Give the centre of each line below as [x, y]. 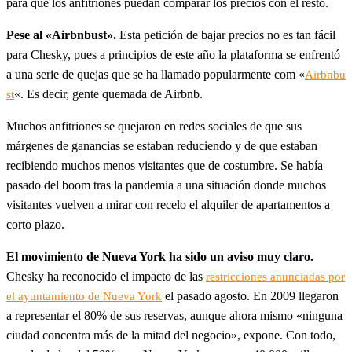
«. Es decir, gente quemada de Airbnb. [108, 93]
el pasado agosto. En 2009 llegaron [250, 295]
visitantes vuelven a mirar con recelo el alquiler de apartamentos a [168, 204]
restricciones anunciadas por [275, 276]
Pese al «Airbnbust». [63, 35]
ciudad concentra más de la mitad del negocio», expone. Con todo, [171, 335]
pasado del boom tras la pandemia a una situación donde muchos [166, 185]
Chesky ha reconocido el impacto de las [106, 276]
